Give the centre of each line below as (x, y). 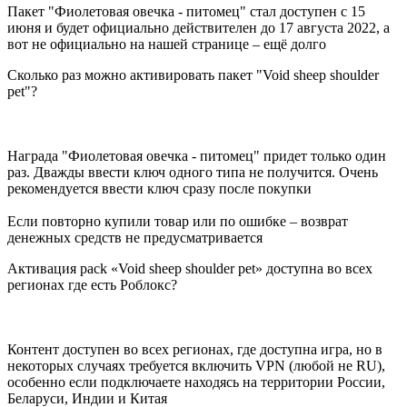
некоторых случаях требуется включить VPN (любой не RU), (196, 366)
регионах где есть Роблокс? (92, 285)
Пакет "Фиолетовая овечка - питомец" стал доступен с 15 (186, 12)
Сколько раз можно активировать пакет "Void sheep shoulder (193, 75)
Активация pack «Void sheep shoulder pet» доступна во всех (190, 269)
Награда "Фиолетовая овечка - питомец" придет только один (197, 156)
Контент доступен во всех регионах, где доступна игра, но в (195, 350)
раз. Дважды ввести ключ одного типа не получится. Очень (193, 173)
